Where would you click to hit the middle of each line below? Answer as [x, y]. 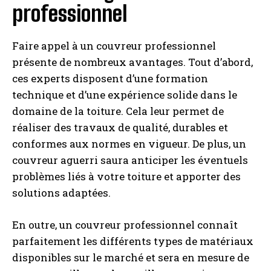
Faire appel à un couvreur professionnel [114, 46]
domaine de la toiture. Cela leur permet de [118, 111]
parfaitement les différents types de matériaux [133, 241]
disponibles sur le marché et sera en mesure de [131, 257]
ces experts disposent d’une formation [110, 78]
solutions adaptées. [61, 193]
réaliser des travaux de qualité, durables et [120, 127]
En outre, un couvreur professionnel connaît [125, 225]
